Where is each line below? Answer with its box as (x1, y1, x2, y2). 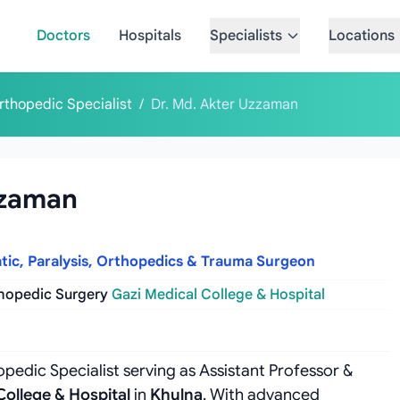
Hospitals (118, 27, 181, 45)
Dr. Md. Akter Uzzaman (151, 96, 298, 113)
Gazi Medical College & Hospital (112, 286, 325, 304)
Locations (328, 27, 395, 45)
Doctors (36, 27, 90, 45)
